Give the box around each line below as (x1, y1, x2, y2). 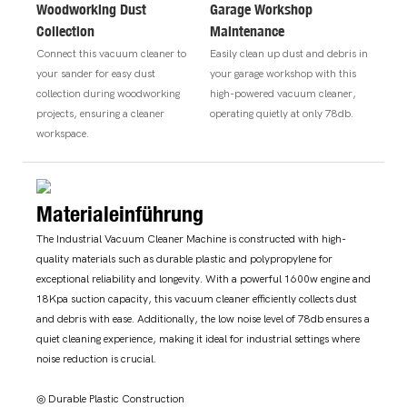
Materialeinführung (36, 199, 203, 227)
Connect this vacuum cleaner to (36, 46, 186, 60)
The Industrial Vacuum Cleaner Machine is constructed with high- (36, 233, 346, 246)
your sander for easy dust (36, 66, 155, 80)
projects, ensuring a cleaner (36, 106, 164, 120)
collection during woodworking (36, 86, 180, 100)
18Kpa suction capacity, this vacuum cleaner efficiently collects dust (36, 293, 357, 306)
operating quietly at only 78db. (209, 106, 353, 120)
